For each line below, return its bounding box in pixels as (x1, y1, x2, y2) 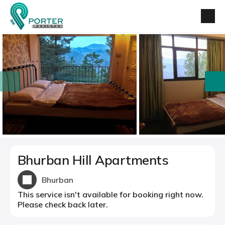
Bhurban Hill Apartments (18, 152, 169, 168)
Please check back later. (18, 199, 108, 209)
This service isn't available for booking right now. (18, 189, 203, 199)
